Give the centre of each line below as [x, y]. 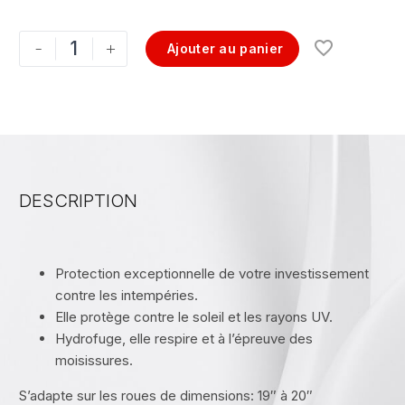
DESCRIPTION [78, 201]
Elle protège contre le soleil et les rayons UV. [194, 317]
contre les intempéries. [127, 295]
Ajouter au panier [226, 48]
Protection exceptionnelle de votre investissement [212, 273]
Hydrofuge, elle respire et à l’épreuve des [184, 339]
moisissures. [94, 360]
